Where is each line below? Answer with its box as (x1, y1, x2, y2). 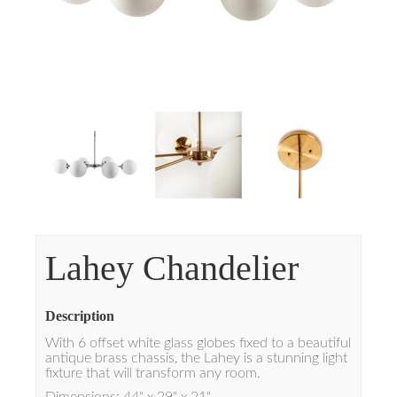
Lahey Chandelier (45, 248, 299, 288)
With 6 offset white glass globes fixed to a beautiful (45, 336, 351, 350)
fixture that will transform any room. (45, 366, 261, 380)
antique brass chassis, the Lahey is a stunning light (45, 351, 347, 365)
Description (45, 308, 114, 323)
